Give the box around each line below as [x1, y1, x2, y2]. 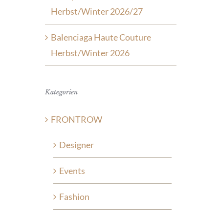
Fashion [59, 191, 89, 202]
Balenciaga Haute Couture [50, 31, 151, 43]
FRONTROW [50, 113, 102, 125]
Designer [59, 139, 94, 150]
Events [59, 165, 85, 176]
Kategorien [44, 88, 78, 96]
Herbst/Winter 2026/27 [50, 5, 143, 17]
